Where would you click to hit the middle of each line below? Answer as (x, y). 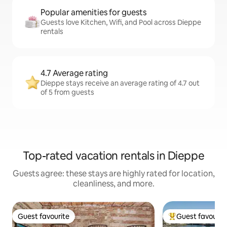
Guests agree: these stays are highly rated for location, (113, 174)
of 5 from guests (67, 92)
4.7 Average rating (74, 73)
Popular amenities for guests (93, 13)
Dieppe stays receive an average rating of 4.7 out (120, 83)
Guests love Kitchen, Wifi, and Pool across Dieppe (121, 23)
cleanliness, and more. (113, 184)
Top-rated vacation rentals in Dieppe (113, 156)
